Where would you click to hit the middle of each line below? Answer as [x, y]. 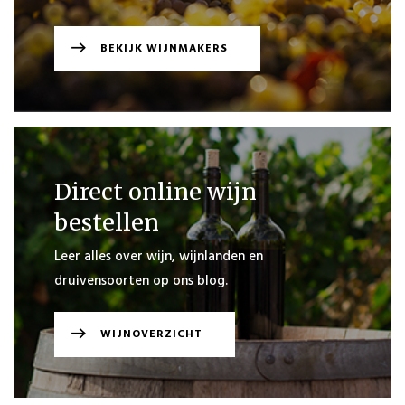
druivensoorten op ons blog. [141, 281]
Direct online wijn [155, 192]
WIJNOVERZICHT [151, 334]
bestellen [107, 222]
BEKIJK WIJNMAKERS [164, 49]
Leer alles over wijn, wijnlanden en [159, 257]
